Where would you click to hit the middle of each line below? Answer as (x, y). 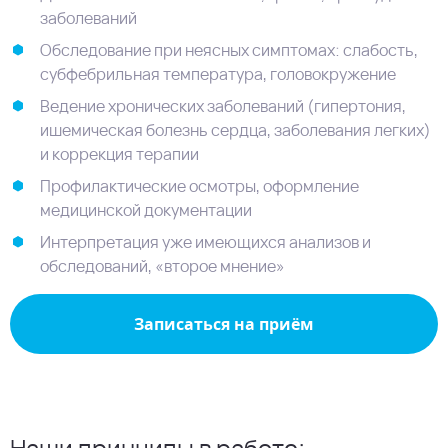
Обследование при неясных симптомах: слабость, (229, 50)
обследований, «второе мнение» (162, 266)
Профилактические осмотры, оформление (199, 186)
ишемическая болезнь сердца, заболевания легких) (235, 130)
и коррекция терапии (119, 154)
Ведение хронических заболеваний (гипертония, (223, 106)
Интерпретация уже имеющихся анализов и (205, 242)
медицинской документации (146, 210)
